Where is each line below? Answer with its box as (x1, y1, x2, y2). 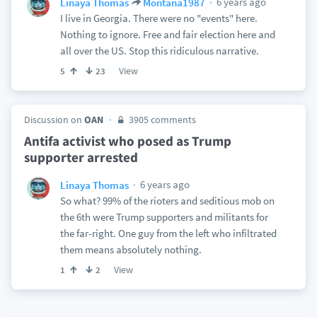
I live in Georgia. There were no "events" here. (59, 11, 258, 25)
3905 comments (126, 113, 196, 126)
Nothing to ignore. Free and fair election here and (59, 28, 275, 41)
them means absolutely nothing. (59, 243, 202, 256)
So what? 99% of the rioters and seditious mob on (59, 194, 275, 207)
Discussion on (23, 113, 84, 126)
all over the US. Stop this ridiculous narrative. (59, 44, 259, 57)
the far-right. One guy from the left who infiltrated (59, 226, 277, 240)
